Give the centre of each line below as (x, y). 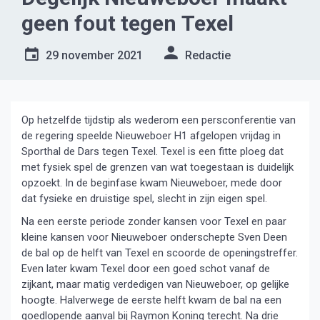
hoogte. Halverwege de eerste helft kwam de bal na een (151, 300)
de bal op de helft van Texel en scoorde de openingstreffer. (160, 253)
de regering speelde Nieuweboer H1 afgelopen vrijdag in (151, 136)
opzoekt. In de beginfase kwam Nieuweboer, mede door (152, 183)
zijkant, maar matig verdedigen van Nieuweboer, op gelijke (155, 284)
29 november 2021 (94, 55)
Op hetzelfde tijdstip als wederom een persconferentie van (159, 120)
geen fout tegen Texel (127, 23)
